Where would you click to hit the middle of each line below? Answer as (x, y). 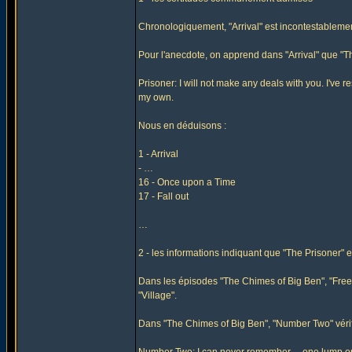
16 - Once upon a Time (187, 182)
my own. (156, 97)
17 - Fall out (163, 196)
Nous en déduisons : (182, 126)
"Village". (158, 295)
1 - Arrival (158, 154)
